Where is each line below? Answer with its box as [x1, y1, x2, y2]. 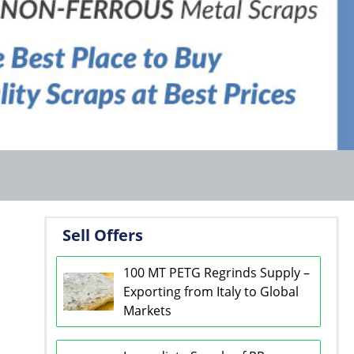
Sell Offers [62, 224, 143, 246]
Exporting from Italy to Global [122, 282, 299, 300]
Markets [122, 301, 171, 319]
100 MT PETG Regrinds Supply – [122, 263, 310, 281]
